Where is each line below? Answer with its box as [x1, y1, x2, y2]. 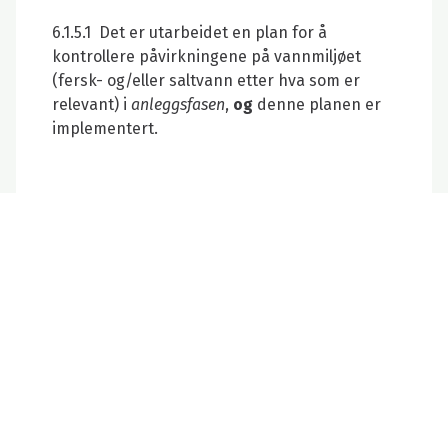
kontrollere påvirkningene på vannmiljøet [52, 46, 361, 66]
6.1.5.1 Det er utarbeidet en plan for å [52, 22, 327, 42]
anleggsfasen [131, 94, 225, 114]
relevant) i [52, 94, 131, 114]
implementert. [52, 118, 158, 138]
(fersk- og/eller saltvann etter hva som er [52, 70, 360, 90]
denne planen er [253, 94, 381, 114]
